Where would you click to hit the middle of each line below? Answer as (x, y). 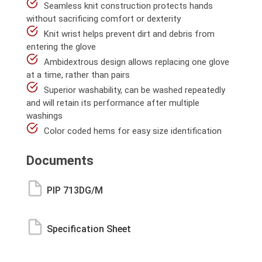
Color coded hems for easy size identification (133, 131)
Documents (60, 161)
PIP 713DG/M (75, 190)
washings (44, 116)
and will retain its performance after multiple (113, 103)
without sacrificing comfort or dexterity (104, 19)
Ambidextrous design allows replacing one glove (137, 62)
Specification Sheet (89, 229)
